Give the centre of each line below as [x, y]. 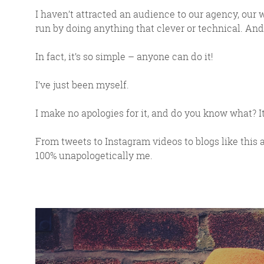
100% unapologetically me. [94, 155]
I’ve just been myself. [82, 85]
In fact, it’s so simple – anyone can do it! [124, 56]
